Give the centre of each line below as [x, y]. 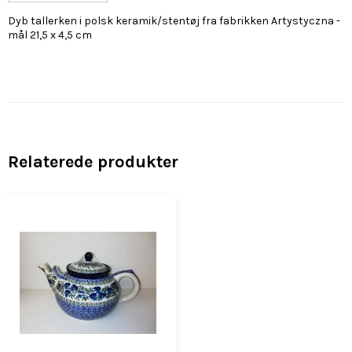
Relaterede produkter [93, 162]
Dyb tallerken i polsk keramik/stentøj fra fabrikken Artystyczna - [174, 21]
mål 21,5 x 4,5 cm [50, 35]
